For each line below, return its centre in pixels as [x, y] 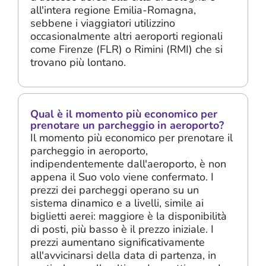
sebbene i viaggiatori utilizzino [103, 23]
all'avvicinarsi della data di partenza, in [123, 255]
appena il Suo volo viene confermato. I [122, 177]
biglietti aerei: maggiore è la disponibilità [129, 216]
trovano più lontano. [78, 62]
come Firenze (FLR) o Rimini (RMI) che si [126, 49]
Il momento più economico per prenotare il [132, 137]
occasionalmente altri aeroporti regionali [126, 36]
